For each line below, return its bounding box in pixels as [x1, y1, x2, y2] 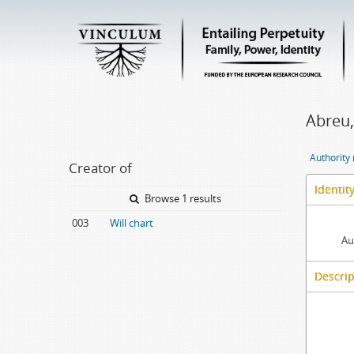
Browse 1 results [142, 191, 221, 205]
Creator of [69, 159, 132, 177]
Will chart [110, 216, 153, 230]
